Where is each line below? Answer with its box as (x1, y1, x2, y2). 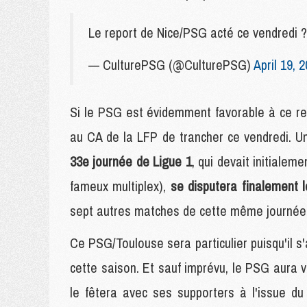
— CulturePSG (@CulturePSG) (88, 56, 254, 74)
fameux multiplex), (70, 177, 171, 195)
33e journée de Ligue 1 (70, 152, 192, 171)
